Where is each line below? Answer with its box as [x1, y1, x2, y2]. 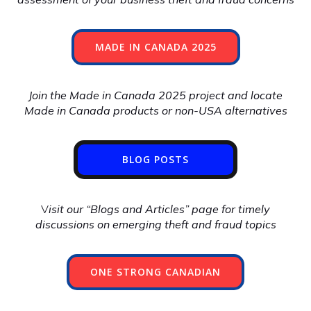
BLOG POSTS [122, 153, 189, 166]
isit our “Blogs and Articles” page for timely [49, 202, 270, 216]
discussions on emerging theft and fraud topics [35, 217, 276, 231]
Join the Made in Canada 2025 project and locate [28, 88, 283, 102]
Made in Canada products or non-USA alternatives [24, 103, 287, 117]
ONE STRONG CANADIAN [90, 265, 221, 278]
